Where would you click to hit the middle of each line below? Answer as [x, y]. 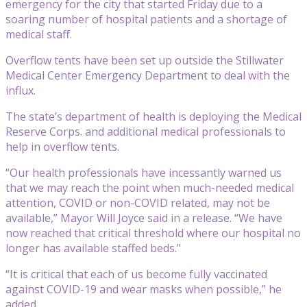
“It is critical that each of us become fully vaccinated [136, 274]
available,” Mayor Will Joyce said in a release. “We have [144, 218]
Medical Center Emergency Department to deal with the [148, 75]
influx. [21, 90]
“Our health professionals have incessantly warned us [144, 172]
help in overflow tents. [62, 146]
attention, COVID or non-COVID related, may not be [138, 202]
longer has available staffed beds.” [93, 248]
